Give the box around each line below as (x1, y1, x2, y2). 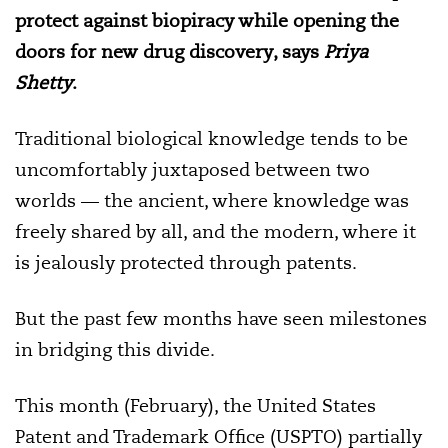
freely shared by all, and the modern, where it (15, 220, 416, 243)
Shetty (15, 71, 72, 94)
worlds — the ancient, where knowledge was (15, 189, 409, 212)
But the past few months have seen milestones (15, 307, 427, 330)
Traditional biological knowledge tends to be (15, 127, 408, 150)
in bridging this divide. (15, 338, 215, 361)
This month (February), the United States (15, 394, 376, 417)
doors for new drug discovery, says (15, 40, 324, 63)
